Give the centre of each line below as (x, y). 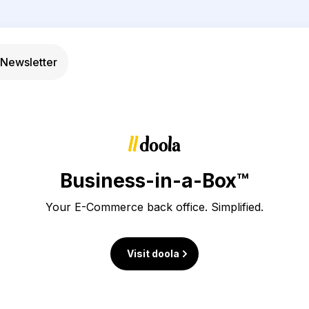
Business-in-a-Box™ (154, 181)
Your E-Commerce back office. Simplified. (154, 207)
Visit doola (153, 253)
